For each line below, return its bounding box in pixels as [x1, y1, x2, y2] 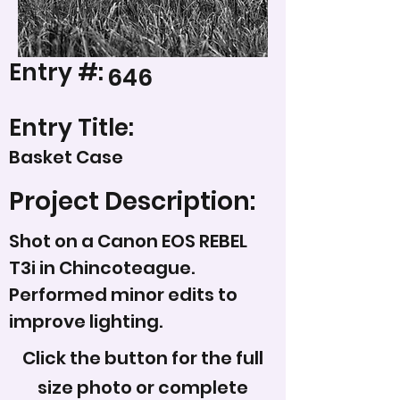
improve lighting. [9, 309, 162, 334]
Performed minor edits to [9, 282, 237, 307]
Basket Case [9, 145, 123, 170]
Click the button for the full [22, 346, 263, 371]
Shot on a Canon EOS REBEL [9, 229, 247, 254]
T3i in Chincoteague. [9, 255, 195, 280]
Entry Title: [9, 112, 134, 144]
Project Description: [9, 184, 255, 219]
